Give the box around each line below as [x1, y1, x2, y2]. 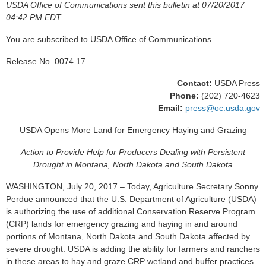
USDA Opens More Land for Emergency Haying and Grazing [19, 125, 247, 135]
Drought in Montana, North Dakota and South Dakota [33, 160, 233, 169]
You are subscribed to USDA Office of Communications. [6, 34, 214, 44]
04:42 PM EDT [6, 12, 61, 22]
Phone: [170, 91, 199, 100]
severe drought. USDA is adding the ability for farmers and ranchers [6, 244, 260, 254]
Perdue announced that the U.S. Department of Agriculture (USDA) [6, 194, 256, 204]
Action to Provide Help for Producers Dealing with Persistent [21, 147, 245, 157]
